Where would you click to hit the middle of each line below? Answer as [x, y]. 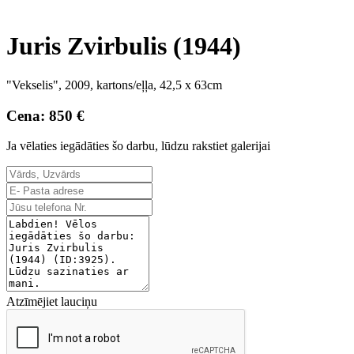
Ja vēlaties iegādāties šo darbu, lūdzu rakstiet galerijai [138, 146]
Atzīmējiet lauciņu [52, 302]
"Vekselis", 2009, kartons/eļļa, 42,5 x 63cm [114, 85]
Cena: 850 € [45, 115]
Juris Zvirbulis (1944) [124, 46]
